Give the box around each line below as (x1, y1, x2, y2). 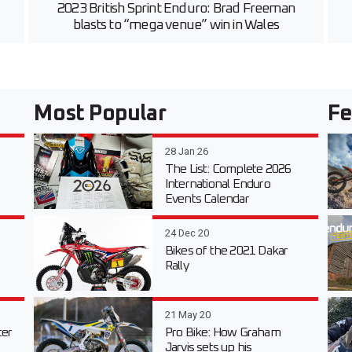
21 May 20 (164, 308, 211, 321)
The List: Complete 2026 (164, 162, 291, 175)
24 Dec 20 (164, 226, 209, 239)
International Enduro (164, 177, 270, 190)
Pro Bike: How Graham (164, 325, 280, 339)
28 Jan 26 (164, 145, 208, 157)
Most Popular (34, 102, 166, 125)
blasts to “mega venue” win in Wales (72, 17, 279, 32)
